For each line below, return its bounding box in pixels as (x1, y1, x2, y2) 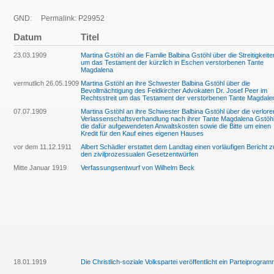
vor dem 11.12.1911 (13, 143, 72, 150)
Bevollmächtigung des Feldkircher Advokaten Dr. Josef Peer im (81, 87, 267, 94)
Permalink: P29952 (34, 14, 105, 23)
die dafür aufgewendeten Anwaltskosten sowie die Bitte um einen (81, 122, 271, 130)
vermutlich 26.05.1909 (13, 80, 79, 87)
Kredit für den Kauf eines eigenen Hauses (81, 130, 204, 137)
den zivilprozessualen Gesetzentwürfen (81, 150, 198, 158)
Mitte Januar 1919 (13, 164, 67, 171)
